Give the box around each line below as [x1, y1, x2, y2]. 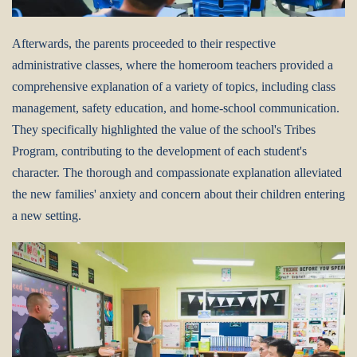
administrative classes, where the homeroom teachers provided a [12, 57, 333, 72]
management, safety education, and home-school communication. [12, 100, 339, 115]
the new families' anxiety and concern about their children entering [12, 186, 345, 201]
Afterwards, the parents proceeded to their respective [12, 36, 276, 50]
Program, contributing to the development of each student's [12, 143, 307, 158]
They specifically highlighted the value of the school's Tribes [12, 122, 316, 136]
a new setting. [12, 208, 81, 222]
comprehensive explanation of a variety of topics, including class [12, 79, 335, 93]
